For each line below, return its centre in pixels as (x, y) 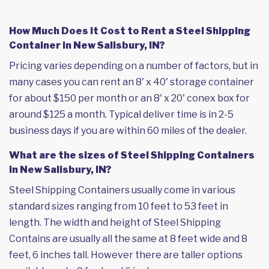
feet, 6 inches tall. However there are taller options (126, 255)
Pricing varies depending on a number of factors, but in (134, 65)
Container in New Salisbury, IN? (87, 45)
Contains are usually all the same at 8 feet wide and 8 (128, 238)
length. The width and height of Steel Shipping (115, 222)
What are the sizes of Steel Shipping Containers (132, 155)
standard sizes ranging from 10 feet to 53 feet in (119, 206)
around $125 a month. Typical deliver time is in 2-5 (121, 114)
